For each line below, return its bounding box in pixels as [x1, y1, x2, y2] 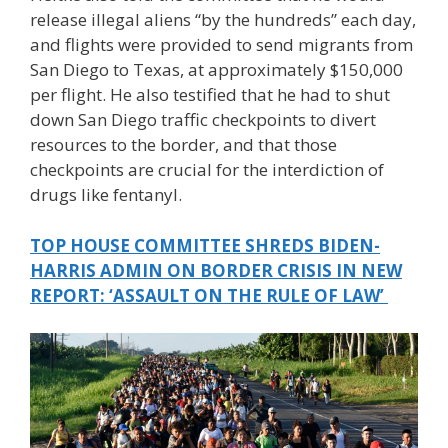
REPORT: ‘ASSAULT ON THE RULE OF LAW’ [30, 283, 388, 307]
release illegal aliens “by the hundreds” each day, [30, 8, 416, 32]
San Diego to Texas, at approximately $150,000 [30, 58, 403, 82]
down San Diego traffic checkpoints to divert [30, 108, 376, 132]
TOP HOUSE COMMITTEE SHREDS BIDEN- [30, 233, 380, 257]
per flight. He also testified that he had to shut [30, 83, 390, 107]
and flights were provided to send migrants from [30, 33, 413, 57]
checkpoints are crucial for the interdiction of [30, 158, 384, 182]
